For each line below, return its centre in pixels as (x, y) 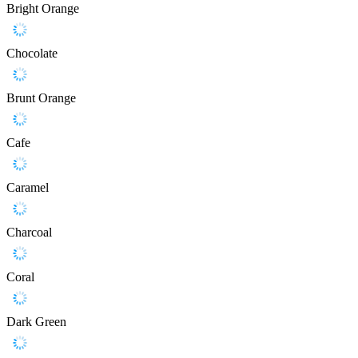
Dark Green (36, 322)
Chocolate (32, 54)
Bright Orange (43, 9)
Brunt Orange (41, 98)
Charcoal (29, 233)
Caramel (28, 188)
